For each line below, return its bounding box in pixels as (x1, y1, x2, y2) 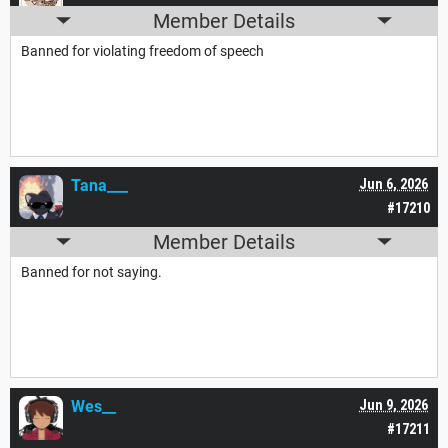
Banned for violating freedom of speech (21, 42, 264, 59)
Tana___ (71, 175, 128, 195)
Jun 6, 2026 (359, 175, 428, 192)
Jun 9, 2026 (359, 396, 428, 413)
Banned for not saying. (21, 263, 162, 280)
